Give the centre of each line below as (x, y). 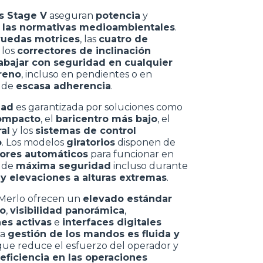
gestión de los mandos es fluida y (94, 234)
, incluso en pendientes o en (87, 74)
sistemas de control (86, 131)
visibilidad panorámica (67, 210)
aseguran (71, 16)
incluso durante (149, 166)
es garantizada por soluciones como (98, 107)
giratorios (91, 142)
